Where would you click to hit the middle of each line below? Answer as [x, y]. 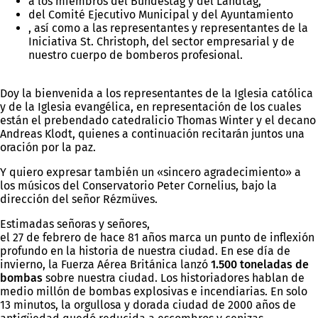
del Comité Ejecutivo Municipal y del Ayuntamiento [161, 15]
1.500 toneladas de [260, 264]
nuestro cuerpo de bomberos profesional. [136, 55]
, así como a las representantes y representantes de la [168, 28]
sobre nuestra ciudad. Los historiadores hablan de [175, 278]
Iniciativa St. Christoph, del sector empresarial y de [161, 42]
